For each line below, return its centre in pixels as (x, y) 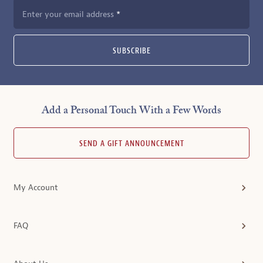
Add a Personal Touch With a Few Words (131, 111)
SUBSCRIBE (131, 51)
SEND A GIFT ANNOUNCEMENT (131, 144)
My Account (36, 188)
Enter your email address (69, 15)
